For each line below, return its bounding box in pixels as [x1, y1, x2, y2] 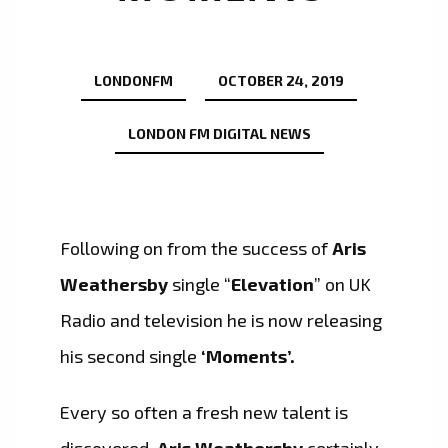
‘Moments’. [197, 345, 295, 368]
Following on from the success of [60, 237, 332, 260]
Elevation [231, 273, 314, 296]
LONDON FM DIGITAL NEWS [127, 125, 311, 143]
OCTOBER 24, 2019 [218, 72, 344, 90]
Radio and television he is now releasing [60, 309, 382, 332]
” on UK [314, 273, 371, 296]
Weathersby [60, 273, 168, 296]
